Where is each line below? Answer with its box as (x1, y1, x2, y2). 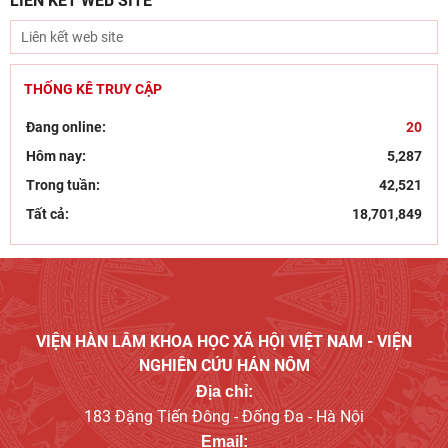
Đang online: (26, 119, 106, 135)
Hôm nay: (26, 148, 86, 164)
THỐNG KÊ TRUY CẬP (24, 81, 162, 97)
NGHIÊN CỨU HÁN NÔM (138, 356, 310, 375)
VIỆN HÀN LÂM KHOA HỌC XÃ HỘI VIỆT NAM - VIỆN (36, 332, 412, 351)
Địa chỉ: (195, 383, 253, 400)
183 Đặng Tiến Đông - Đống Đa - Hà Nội (84, 407, 364, 426)
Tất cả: (26, 206, 69, 222)
